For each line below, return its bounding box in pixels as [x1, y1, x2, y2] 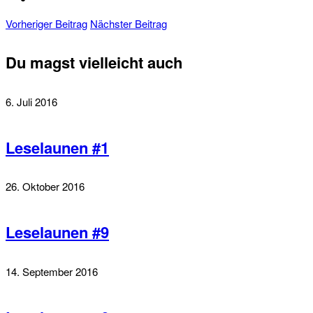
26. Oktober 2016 [6, 179, 85, 194]
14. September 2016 [6, 263, 98, 279]
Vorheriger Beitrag [6, 16, 87, 31]
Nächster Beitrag [90, 16, 167, 31]
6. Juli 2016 [6, 94, 57, 109]
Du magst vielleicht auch [6, 51, 182, 74]
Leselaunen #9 [6, 221, 109, 244]
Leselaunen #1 [6, 136, 109, 159]
